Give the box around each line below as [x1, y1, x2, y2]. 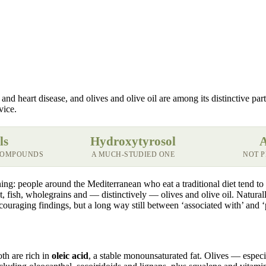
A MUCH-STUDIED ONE [91, 150, 175, 159]
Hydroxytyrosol [90, 134, 176, 148]
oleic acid [52, 250, 88, 261]
